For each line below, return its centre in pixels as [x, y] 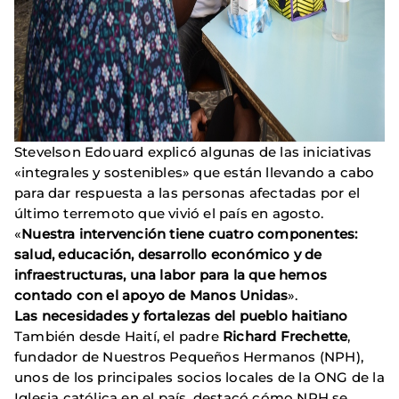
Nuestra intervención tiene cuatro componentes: [190, 234]
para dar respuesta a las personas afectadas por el [187, 193]
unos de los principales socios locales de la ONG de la [199, 378]
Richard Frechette [285, 337]
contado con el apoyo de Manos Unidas [151, 296]
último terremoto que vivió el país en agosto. [169, 214]
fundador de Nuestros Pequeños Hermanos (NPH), [189, 357]
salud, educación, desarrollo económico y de [168, 255]
